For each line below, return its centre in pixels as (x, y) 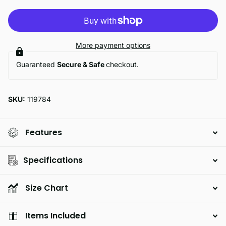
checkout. (122, 64)
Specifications (53, 160)
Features (44, 132)
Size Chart (47, 188)
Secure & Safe (81, 64)
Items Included (55, 215)
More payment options (113, 45)
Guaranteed (37, 64)
